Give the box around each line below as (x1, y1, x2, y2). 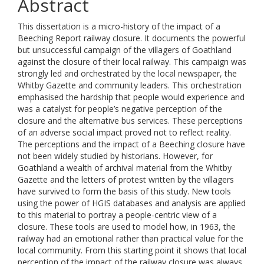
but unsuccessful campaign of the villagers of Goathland (18, 44, 232, 55)
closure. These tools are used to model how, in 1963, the (18, 221, 236, 232)
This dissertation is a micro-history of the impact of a (18, 21, 220, 32)
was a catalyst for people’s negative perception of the (18, 103, 222, 114)
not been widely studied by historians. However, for (18, 150, 213, 161)
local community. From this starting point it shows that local (18, 245, 246, 256)
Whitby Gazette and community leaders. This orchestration (18, 80, 242, 91)
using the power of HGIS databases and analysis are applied (18, 197, 246, 209)
